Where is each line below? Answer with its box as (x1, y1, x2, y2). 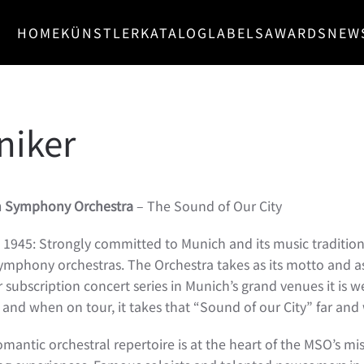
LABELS (208, 23, 265, 42)
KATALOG (141, 23, 208, 42)
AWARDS (265, 23, 327, 42)
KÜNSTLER (61, 23, 141, 42)
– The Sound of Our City (133, 196, 282, 215)
